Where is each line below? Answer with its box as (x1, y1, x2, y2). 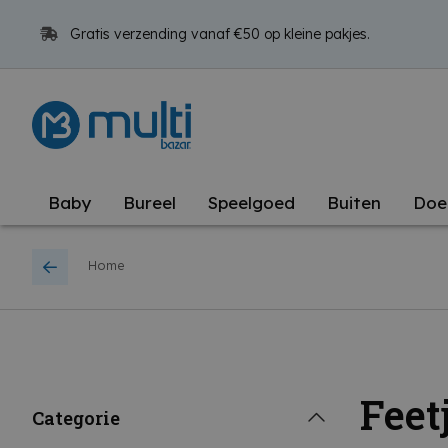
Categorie (32, 406, 120, 430)
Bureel (123, 192, 176, 213)
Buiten (327, 192, 381, 213)
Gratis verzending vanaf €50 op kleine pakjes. (66, 25, 370, 43)
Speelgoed (208, 192, 295, 213)
